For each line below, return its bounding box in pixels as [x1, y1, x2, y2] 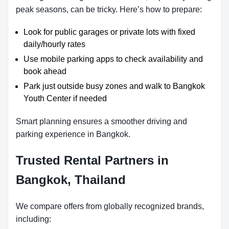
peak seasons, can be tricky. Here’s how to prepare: [16, 5, 202, 14]
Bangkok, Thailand [16, 173, 126, 187]
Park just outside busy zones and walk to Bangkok [24, 82, 205, 90]
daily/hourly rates [24, 40, 85, 49]
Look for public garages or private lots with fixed [24, 28, 195, 36]
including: [16, 215, 51, 223]
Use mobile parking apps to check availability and [24, 55, 203, 63]
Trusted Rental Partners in [16, 153, 169, 167]
